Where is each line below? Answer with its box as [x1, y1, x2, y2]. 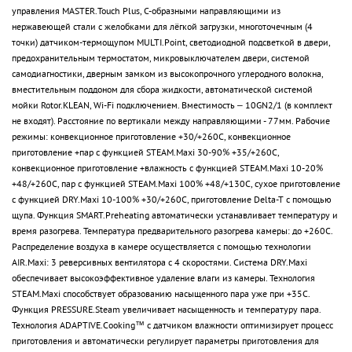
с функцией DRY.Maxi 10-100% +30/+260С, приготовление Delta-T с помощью [12, 192, 332, 205]
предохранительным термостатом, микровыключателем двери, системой [12, 51, 310, 64]
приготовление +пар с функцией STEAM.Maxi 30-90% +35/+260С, [12, 145, 279, 158]
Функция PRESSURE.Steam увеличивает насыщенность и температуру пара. [12, 302, 321, 315]
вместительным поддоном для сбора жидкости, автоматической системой [12, 82, 313, 95]
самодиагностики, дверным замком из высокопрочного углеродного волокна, [12, 67, 323, 79]
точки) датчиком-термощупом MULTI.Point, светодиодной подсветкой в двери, [12, 35, 330, 48]
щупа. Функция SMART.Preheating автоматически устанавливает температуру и [12, 208, 338, 221]
